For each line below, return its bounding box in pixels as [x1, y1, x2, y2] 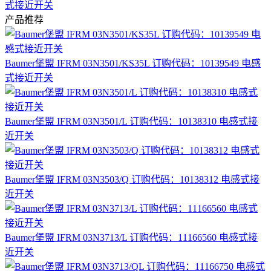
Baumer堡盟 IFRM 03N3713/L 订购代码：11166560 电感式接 [5, 232, 258, 243]
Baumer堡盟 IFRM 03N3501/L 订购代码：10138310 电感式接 [5, 116, 258, 127]
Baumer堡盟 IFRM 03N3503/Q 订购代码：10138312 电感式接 [5, 174, 260, 185]
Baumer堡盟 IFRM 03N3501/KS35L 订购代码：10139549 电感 [5, 58, 261, 69]
